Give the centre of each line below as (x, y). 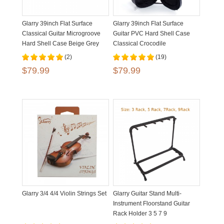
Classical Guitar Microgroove (61, 33)
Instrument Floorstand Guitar (151, 203)
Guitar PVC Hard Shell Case (151, 33)
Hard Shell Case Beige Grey (60, 43)
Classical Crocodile (139, 43)
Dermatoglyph (132, 53)
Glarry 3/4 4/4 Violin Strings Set (64, 193)
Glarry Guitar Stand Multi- (147, 193)
